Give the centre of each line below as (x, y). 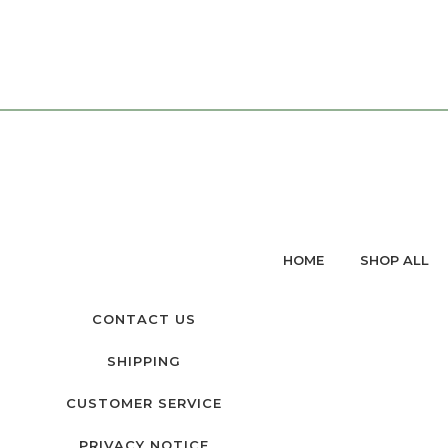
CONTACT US (143, 319)
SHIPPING (143, 361)
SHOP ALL (394, 260)
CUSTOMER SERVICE (143, 403)
